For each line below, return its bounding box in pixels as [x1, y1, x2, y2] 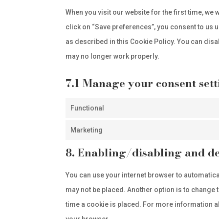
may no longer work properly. [66, 52, 160, 60]
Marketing [70, 126, 103, 134]
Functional [70, 104, 105, 112]
